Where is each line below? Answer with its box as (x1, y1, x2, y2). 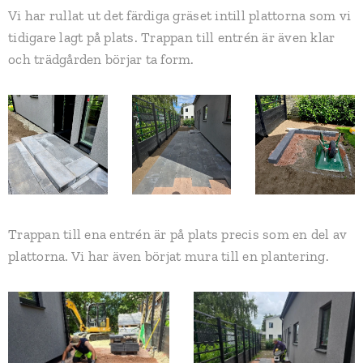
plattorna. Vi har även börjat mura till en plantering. (8, 247, 329, 264)
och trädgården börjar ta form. (8, 51, 194, 68)
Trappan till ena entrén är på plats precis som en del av (8, 225, 348, 242)
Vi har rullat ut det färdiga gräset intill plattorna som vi (8, 7, 352, 24)
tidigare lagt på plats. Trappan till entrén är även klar (8, 29, 335, 46)
